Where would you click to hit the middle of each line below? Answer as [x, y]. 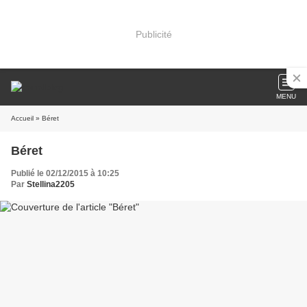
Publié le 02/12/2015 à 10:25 [65, 173]
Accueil [22, 118]
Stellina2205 [51, 184]
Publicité [153, 34]
